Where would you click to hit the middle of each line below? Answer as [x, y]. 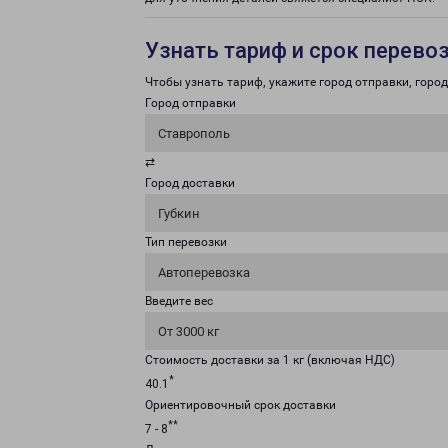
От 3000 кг [188, 331]
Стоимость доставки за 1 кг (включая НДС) [270, 360]
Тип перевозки [186, 242]
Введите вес [179, 301]
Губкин [179, 213]
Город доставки [190, 183]
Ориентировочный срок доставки [240, 405]
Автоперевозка [204, 272]
